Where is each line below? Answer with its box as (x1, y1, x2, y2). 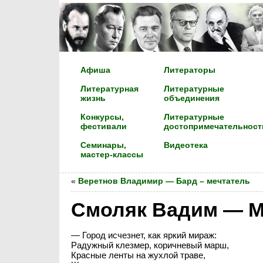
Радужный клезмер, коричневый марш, (70, 240, 229, 250)
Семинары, (80, 140, 126, 150)
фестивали (80, 122, 127, 131)
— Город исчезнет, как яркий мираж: (70, 230, 217, 240)
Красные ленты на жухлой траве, (70, 250, 205, 260)
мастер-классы (80, 150, 143, 160)
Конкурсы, (80, 112, 124, 122)
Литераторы (163, 65, 215, 75)
